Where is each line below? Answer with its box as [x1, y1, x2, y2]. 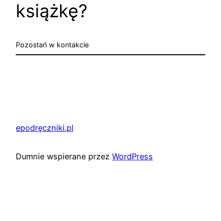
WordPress [112, 151, 153, 162]
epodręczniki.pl [16, 122, 74, 133]
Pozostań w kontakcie [16, 40, 89, 49]
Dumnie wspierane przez [16, 151, 112, 162]
